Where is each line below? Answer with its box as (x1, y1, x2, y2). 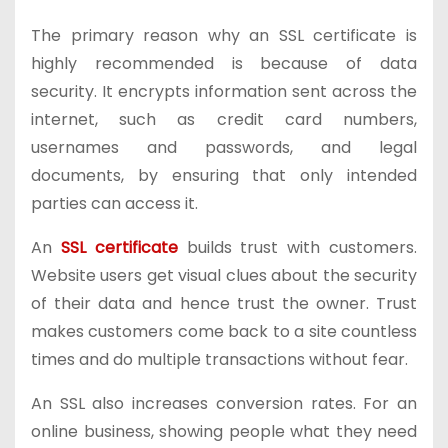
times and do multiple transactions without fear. (31, 348, 408, 371)
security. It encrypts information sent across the (31, 80, 417, 103)
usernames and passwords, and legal (31, 136, 417, 159)
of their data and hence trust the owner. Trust (31, 292, 417, 315)
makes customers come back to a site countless (31, 320, 417, 343)
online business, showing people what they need (31, 420, 417, 443)
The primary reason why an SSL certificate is (31, 24, 417, 47)
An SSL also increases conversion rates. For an (31, 392, 417, 415)
